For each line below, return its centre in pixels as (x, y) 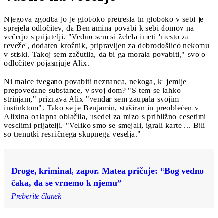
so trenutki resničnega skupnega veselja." (73, 134)
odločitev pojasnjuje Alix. (46, 63)
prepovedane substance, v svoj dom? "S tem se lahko (92, 90)
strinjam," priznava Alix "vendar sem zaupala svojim (91, 99)
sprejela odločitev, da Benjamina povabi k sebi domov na (99, 28)
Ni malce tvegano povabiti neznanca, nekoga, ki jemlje (95, 81)
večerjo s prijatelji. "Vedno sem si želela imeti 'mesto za (97, 36)
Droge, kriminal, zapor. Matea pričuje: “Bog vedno (108, 171)
